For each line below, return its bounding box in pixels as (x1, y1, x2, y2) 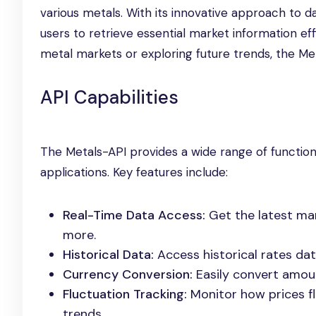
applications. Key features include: (40, 164, 228, 180)
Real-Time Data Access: (63, 207, 205, 224)
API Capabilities (40, 85, 178, 109)
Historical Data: (63, 246, 154, 263)
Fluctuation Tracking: (63, 286, 187, 303)
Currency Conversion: (63, 266, 193, 283)
